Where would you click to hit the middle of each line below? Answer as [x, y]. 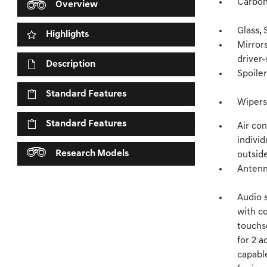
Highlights [68, 35]
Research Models [92, 154]
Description [71, 64]
